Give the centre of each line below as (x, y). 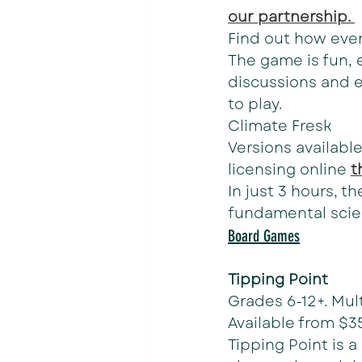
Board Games (264, 236)
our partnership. (291, 17)
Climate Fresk (280, 126)
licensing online (289, 170)
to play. (255, 104)
